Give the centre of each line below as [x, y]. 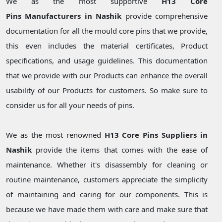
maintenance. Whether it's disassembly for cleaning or [107, 165]
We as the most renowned [55, 135]
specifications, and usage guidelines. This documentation [107, 61]
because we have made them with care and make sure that [107, 209]
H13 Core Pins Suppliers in [156, 135]
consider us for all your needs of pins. [70, 105]
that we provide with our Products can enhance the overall [107, 76]
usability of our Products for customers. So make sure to [107, 90]
